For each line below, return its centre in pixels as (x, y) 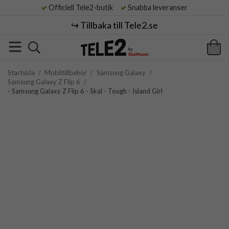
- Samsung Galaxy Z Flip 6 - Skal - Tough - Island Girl (85, 91)
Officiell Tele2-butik (83, 7)
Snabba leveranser (157, 7)
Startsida (21, 73)
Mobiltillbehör (66, 73)
